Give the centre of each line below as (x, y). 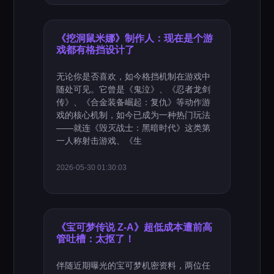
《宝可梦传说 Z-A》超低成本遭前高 (135, 227)
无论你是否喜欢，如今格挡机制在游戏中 (134, 76)
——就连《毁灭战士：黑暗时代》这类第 (134, 128)
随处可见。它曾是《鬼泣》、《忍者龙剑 (134, 89)
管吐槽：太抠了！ (96, 239)
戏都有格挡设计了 (96, 50)
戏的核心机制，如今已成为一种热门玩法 (134, 115)
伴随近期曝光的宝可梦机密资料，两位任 (134, 265)
